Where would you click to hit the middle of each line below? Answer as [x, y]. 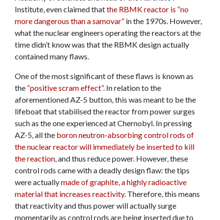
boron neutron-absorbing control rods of [125, 135]
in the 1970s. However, [163, 21]
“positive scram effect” [65, 88]
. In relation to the [132, 88]
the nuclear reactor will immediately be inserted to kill [105, 147]
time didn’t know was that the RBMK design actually [102, 44]
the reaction [35, 158]
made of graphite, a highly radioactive [124, 182]
